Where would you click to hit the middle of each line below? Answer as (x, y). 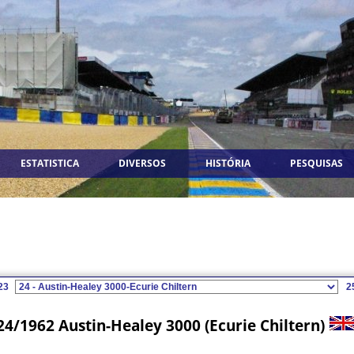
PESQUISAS (316, 163)
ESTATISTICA (50, 163)
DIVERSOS (142, 163)
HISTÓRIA (228, 163)
